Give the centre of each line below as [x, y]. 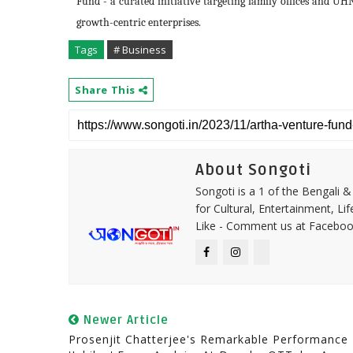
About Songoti [253, 170]
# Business [140, 50]
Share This [107, 90]
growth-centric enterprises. [139, 22]
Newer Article [124, 320]
